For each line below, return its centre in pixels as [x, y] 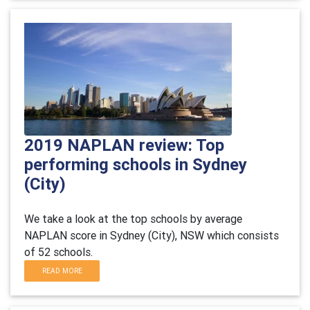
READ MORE [62, 271]
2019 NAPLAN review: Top [124, 145]
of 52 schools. [58, 252]
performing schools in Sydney [136, 164]
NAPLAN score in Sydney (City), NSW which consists [152, 235]
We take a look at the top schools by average [133, 219]
